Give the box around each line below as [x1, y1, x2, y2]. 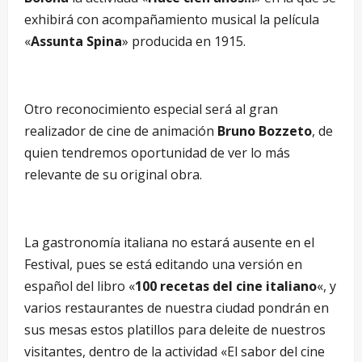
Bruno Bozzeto [217, 122, 312, 141]
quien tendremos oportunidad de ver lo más [24, 144, 290, 162]
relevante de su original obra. [24, 166, 202, 184]
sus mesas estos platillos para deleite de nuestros [24, 321, 326, 339]
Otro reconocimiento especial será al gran [24, 100, 278, 119]
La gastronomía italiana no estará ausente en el [24, 234, 314, 252]
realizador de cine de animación [24, 122, 217, 141]
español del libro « [24, 277, 135, 296]
